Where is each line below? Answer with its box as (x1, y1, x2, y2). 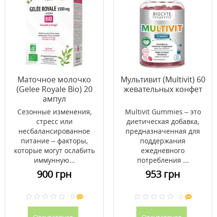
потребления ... (137, 155, 189, 165)
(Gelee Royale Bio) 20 (16, 84, 93, 94)
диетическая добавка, (126, 117, 199, 126)
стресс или (36, 117, 73, 126)
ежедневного (141, 146, 185, 155)
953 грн (145, 168, 180, 181)
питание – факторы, (21, 136, 88, 145)
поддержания (140, 136, 186, 145)
